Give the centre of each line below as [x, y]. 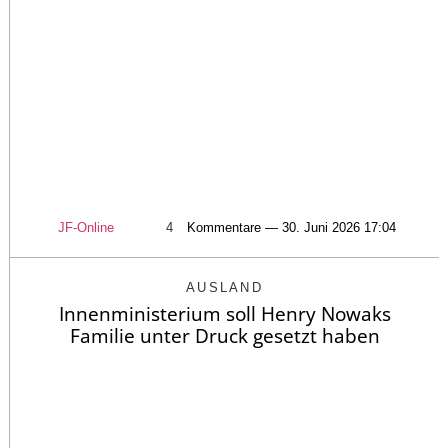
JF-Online [86, 228]
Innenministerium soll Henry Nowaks [224, 314]
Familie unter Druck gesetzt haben [224, 336]
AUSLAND [224, 288]
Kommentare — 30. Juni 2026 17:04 [291, 228]
